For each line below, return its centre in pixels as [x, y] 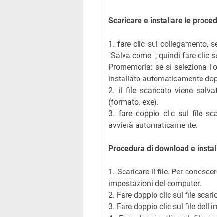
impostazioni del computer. [155, 183]
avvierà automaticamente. [153, 125]
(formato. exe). [134, 102]
